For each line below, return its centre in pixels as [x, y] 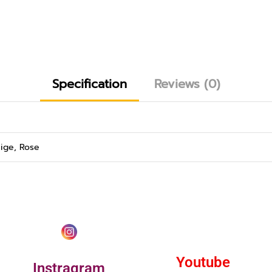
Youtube [203, 262]
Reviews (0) [187, 84]
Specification [89, 84]
